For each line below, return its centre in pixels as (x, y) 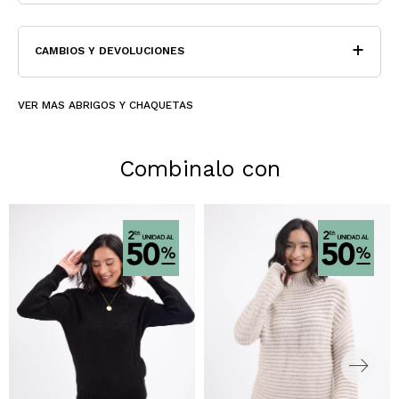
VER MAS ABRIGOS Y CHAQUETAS (106, 106)
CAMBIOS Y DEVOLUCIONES (110, 51)
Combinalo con (199, 169)
